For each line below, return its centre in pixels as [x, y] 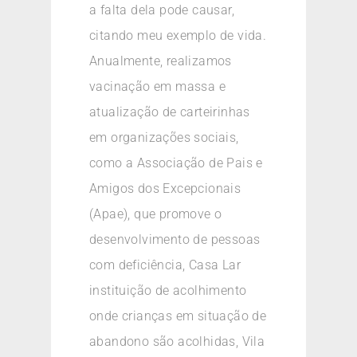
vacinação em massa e [157, 87]
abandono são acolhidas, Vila [177, 342]
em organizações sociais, [164, 138]
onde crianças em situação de [178, 316]
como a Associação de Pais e [176, 163]
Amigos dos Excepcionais [165, 189]
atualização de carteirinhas [170, 112]
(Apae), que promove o [156, 214]
